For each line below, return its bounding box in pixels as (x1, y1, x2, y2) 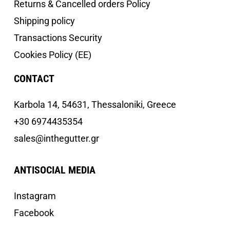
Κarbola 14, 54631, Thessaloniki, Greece (14, 99, 176, 110)
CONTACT (14, 72, 54, 85)
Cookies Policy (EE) (14, 49, 91, 61)
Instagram (14, 190, 56, 201)
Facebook (14, 207, 54, 218)
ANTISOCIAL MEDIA (14, 163, 95, 176)
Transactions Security (14, 32, 102, 44)
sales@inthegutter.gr (14, 133, 100, 144)
